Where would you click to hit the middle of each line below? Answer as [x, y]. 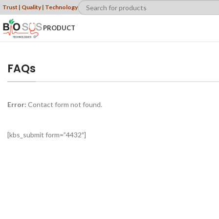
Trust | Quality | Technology [40, 7]
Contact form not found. [64, 104]
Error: [17, 104]
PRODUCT [59, 28]
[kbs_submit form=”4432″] [47, 135]
